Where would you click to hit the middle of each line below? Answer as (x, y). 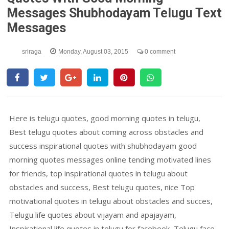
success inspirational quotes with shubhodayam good (103, 146)
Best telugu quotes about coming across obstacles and (107, 132)
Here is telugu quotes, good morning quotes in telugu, (106, 118)
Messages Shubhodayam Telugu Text (114, 13)
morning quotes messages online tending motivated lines (110, 159)
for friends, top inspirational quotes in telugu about (99, 173)
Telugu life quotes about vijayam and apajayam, (93, 215)
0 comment (159, 52)
